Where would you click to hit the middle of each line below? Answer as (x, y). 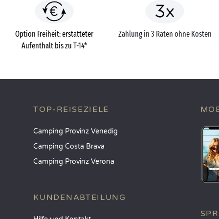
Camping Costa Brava (69, 146)
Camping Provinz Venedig (76, 131)
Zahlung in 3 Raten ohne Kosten (165, 34)
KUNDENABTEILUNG (80, 197)
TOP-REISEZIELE (71, 109)
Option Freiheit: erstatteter (54, 34)
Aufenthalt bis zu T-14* (54, 45)
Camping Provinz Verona (74, 161)
